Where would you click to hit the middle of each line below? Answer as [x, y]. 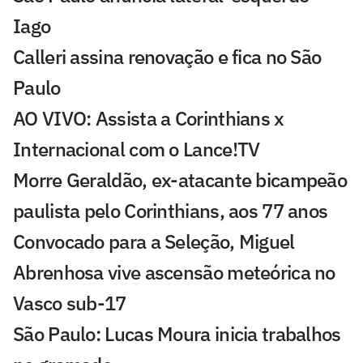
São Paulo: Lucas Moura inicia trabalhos [177, 333]
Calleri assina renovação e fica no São [167, 56]
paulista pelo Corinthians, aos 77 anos [171, 210]
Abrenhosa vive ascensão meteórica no [174, 272]
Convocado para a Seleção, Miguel [154, 241]
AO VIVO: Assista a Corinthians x [149, 118]
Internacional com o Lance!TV [137, 149]
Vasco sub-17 [70, 303]
